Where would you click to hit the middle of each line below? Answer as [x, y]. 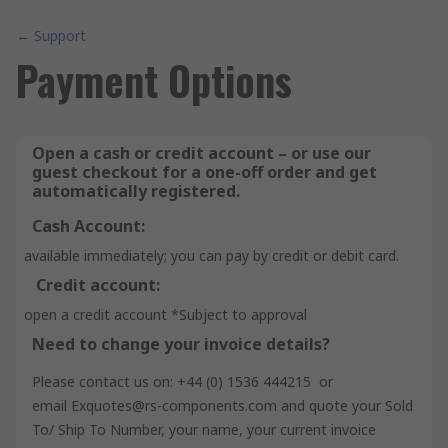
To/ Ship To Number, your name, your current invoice [204, 429]
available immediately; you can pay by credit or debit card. [211, 255]
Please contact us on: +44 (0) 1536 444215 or [182, 381]
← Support [51, 35]
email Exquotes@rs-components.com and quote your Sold [222, 405]
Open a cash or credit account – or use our [201, 153]
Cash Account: [88, 226]
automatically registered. [136, 191]
